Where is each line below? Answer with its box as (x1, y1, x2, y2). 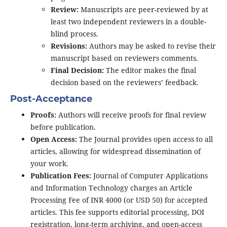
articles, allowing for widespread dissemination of (30, 146, 201, 157)
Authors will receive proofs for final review (56, 110, 206, 120)
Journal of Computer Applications (93, 171, 208, 181)
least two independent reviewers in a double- (50, 17, 206, 27)
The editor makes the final (103, 65, 196, 75)
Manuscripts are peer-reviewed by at (78, 5, 208, 15)
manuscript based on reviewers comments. (50, 53, 198, 63)
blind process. (50, 29, 98, 39)
